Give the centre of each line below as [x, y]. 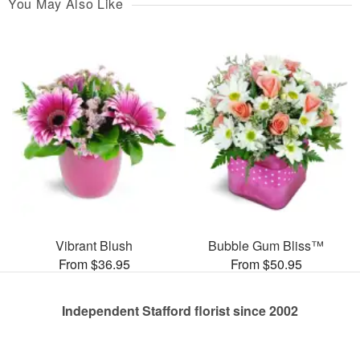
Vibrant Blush [94, 246]
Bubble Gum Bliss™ [266, 246]
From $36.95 [94, 264]
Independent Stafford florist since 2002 [180, 311]
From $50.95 [266, 264]
